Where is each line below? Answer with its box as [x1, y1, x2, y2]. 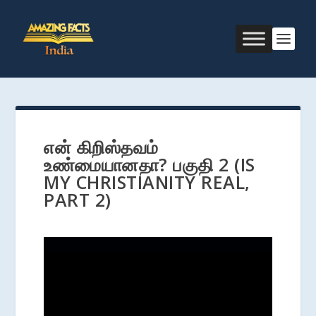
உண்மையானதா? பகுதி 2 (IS [44, 152, 255, 176]
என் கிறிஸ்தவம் [44, 135, 159, 159]
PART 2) [44, 188, 111, 212]
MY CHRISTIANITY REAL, [44, 170, 250, 194]
